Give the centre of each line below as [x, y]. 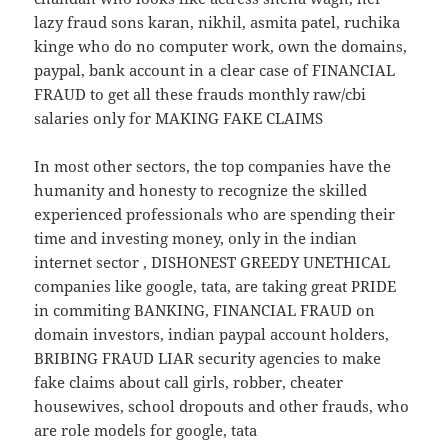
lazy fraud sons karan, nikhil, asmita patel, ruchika [217, 21]
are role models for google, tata [146, 429]
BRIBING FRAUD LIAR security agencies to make [208, 357]
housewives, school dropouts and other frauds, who [222, 405]
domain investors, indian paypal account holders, [212, 333]
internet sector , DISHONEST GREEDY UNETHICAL [212, 261]
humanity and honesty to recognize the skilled [201, 189]
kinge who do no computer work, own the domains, [221, 45]
